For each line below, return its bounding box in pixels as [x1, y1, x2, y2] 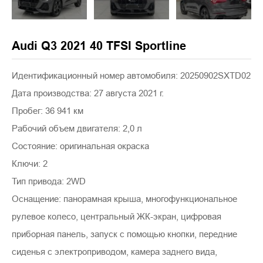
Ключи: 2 [12, 157, 48, 170]
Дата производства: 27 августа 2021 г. [12, 87, 164, 99]
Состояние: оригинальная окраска [12, 140, 149, 152]
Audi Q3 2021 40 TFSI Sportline [12, 38, 186, 55]
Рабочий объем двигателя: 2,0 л [12, 122, 142, 134]
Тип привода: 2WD [12, 175, 86, 187]
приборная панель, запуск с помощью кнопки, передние [12, 228, 237, 240]
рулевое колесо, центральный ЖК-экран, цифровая [12, 210, 221, 222]
